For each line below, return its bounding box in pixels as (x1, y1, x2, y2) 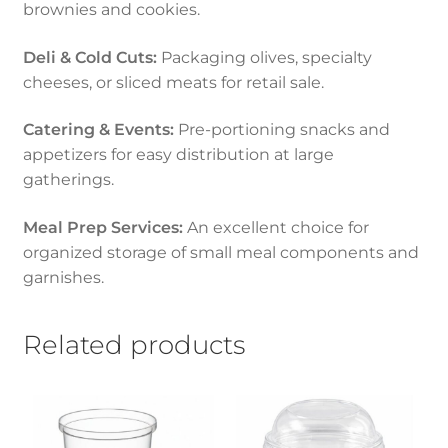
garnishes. (22, 267, 104, 287)
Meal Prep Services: (22, 217, 183, 237)
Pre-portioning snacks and (177, 120, 390, 140)
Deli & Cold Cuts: (22, 47, 157, 67)
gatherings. (22, 170, 114, 190)
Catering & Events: (22, 120, 178, 140)
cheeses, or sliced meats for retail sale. (22, 72, 324, 92)
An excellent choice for (182, 217, 369, 237)
